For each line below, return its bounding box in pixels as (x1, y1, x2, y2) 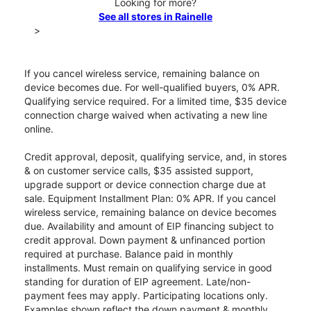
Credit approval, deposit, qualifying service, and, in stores (24, 151, 287, 163)
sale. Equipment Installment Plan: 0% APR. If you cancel (24, 192, 276, 205)
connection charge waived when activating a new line (24, 109, 267, 121)
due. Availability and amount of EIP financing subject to (24, 220, 274, 233)
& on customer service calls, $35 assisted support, (24, 165, 253, 177)
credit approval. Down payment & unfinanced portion (24, 234, 265, 246)
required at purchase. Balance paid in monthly (24, 248, 233, 260)
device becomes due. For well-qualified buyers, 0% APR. (24, 81, 280, 94)
